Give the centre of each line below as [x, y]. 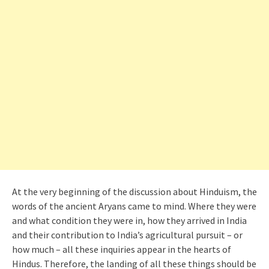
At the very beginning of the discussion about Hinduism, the [134, 192]
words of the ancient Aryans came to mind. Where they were [134, 206]
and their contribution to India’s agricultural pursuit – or [127, 235]
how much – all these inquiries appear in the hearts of [122, 249]
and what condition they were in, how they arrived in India [129, 220]
